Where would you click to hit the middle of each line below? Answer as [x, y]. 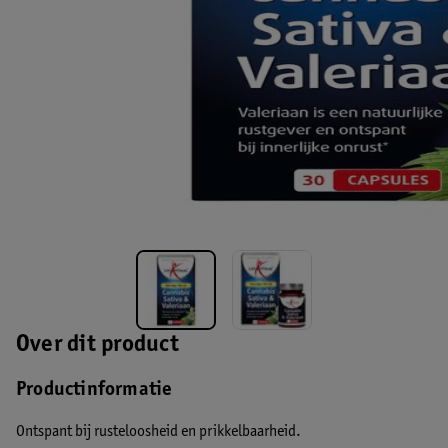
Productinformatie [94, 391]
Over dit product [97, 346]
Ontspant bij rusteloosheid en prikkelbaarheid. [158, 432]
